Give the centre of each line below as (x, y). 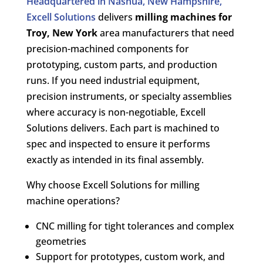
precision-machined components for (107, 48)
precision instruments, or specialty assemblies (129, 96)
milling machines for (183, 17)
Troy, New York (62, 33)
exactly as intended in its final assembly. (115, 159)
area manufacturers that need (166, 33)
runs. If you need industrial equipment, (113, 80)
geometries (61, 241)
